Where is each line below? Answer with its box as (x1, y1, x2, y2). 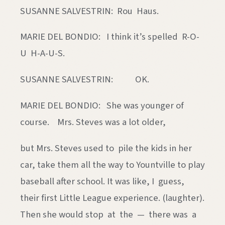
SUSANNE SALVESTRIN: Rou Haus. (20, 4, 159, 18)
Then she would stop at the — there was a (20, 207, 196, 221)
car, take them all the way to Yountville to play (20, 158, 205, 171)
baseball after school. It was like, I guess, (20, 174, 184, 188)
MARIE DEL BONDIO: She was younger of (20, 98, 184, 112)
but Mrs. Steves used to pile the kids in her (20, 141, 192, 155)
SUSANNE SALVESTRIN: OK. (20, 73, 149, 86)
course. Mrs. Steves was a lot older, (20, 115, 166, 129)
